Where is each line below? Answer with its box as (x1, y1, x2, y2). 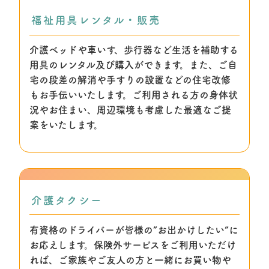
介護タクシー (31, 195, 103, 206)
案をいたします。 (29, 120, 103, 130)
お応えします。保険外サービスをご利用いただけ (29, 240, 236, 250)
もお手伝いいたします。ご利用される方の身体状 (29, 90, 238, 100)
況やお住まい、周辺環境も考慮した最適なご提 (29, 105, 231, 115)
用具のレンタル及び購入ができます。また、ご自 (29, 60, 237, 70)
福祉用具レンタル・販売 (31, 15, 161, 26)
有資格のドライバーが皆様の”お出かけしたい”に (29, 225, 238, 235)
